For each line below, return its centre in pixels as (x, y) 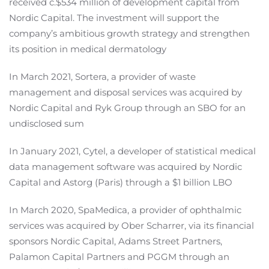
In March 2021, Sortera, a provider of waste (102, 77)
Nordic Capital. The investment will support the (114, 18)
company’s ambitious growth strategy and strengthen (129, 34)
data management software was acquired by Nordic (125, 167)
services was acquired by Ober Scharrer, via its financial (131, 226)
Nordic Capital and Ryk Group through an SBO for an (127, 108)
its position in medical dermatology (88, 49)
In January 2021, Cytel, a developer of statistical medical (132, 151)
